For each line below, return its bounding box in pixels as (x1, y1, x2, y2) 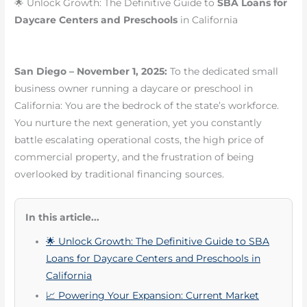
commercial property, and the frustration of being (14, 151, 255, 163)
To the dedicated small (167, 66, 279, 77)
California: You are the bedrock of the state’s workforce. (14, 100, 280, 112)
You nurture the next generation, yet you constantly (14, 117, 262, 129)
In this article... (25, 211, 100, 223)
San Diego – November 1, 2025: (14, 66, 168, 77)
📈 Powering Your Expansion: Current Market (46, 289, 260, 301)
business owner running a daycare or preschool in (14, 83, 254, 95)
